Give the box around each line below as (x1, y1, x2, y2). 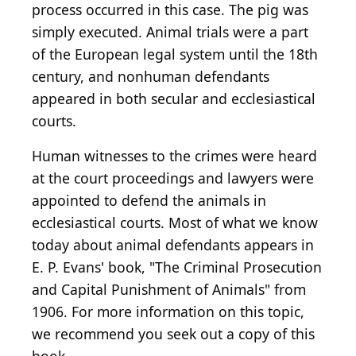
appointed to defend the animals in (32, 191, 266, 211)
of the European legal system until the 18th (32, 44, 318, 64)
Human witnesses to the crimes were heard (32, 146, 317, 166)
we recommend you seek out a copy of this (32, 324, 315, 344)
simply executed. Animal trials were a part (32, 22, 308, 42)
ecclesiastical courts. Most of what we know (32, 213, 318, 233)
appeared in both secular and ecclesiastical (32, 89, 315, 109)
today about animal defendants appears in (32, 235, 314, 255)
